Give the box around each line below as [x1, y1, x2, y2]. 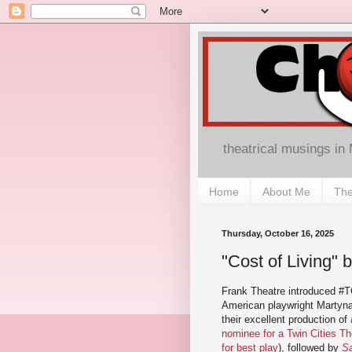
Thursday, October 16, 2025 [222, 229, 334, 239]
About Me [262, 185, 310, 198]
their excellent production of [222, 313, 350, 325]
